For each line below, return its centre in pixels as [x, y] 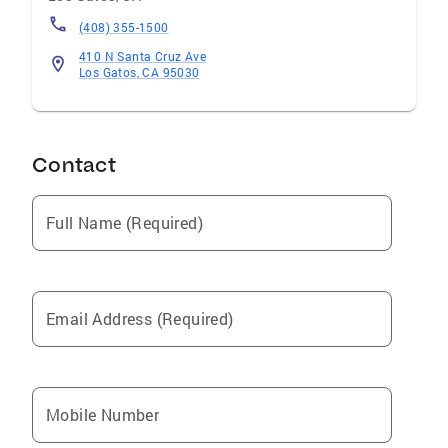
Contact [74, 164]
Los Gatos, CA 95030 [139, 72]
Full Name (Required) [124, 222]
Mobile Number [103, 414]
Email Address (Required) [140, 318]
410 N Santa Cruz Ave [142, 56]
